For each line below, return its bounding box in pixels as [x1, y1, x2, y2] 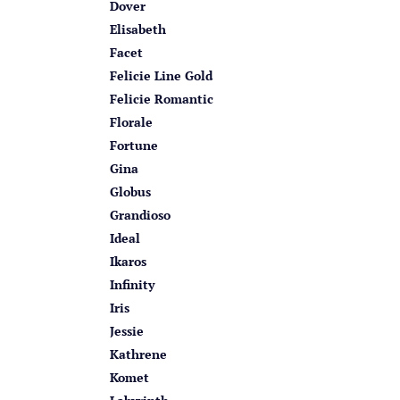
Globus [110, 182, 151, 200]
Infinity [110, 275, 154, 293]
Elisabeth [110, 20, 166, 37]
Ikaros [110, 252, 146, 270]
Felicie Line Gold [110, 66, 212, 84]
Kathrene [110, 345, 167, 362]
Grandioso [110, 205, 171, 223]
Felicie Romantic [110, 89, 213, 107]
